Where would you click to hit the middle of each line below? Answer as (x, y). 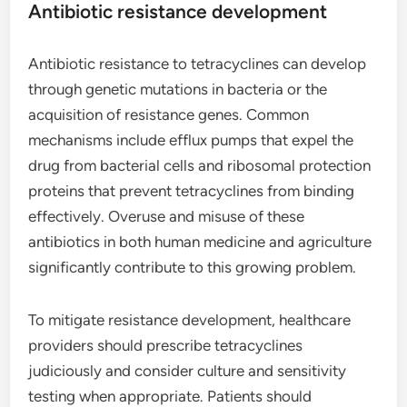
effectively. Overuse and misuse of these (167, 216)
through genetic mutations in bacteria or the (178, 89)
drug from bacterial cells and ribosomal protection (200, 165)
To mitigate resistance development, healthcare (190, 319)
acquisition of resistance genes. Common (169, 114)
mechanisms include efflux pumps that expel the (191, 139)
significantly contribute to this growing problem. (193, 267)
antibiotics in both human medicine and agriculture (200, 241)
